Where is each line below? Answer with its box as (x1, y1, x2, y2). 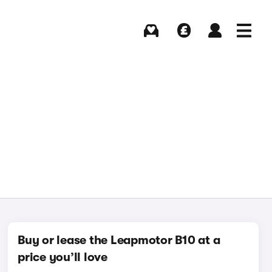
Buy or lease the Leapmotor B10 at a (18, 233, 220, 247)
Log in (205, 39, 225, 47)
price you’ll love (18, 250, 107, 264)
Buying (140, 39, 163, 47)
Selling (172, 39, 195, 47)
